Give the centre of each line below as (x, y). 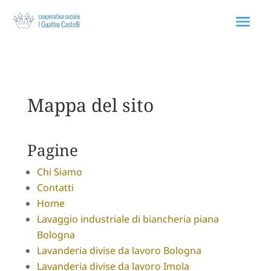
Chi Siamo (59, 171)
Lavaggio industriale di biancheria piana (128, 219)
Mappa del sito (90, 105)
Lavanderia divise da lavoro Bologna (119, 250)
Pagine (52, 150)
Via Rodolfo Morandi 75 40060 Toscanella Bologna (139, 49)
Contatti (55, 187)
